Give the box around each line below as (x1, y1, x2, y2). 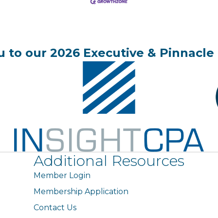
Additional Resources (34, 151, 185, 170)
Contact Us (34, 202, 77, 212)
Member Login (34, 170, 91, 180)
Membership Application (34, 186, 129, 196)
